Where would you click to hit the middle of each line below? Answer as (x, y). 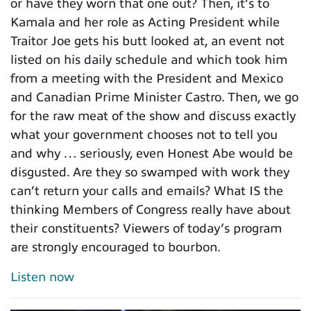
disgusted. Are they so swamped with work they (150, 173)
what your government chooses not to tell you (144, 135)
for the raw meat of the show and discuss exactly (153, 116)
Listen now (42, 277)
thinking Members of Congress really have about (151, 210)
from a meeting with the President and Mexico (147, 79)
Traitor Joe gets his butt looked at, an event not (148, 41)
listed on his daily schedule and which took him (149, 60)
